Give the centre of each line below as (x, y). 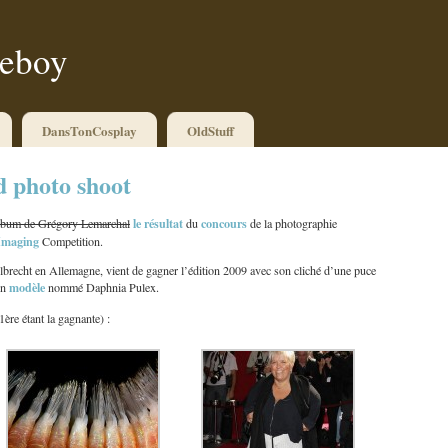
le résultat (158, 223)
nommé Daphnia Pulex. (102, 287)
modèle (27, 287)
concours (225, 223)
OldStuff (210, 130)
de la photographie (293, 223)
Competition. (72, 241)
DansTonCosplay (89, 130)
